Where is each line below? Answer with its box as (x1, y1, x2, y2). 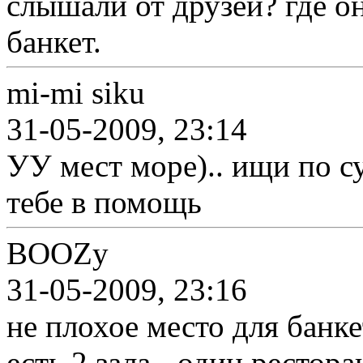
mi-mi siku (6, 75, 145, 110)
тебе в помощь (6, 185, 202, 220)
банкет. (6, 24, 101, 59)
